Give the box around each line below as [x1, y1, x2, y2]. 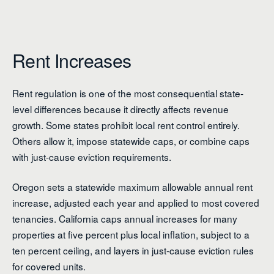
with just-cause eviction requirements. [12, 149, 171, 163]
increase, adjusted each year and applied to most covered [12, 195, 259, 209]
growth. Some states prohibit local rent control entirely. [12, 117, 240, 131]
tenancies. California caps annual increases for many [12, 211, 237, 225]
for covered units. [12, 259, 86, 273]
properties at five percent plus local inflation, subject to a [12, 227, 250, 241]
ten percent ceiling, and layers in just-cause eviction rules [12, 243, 254, 257]
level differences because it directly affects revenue [12, 102, 229, 116]
